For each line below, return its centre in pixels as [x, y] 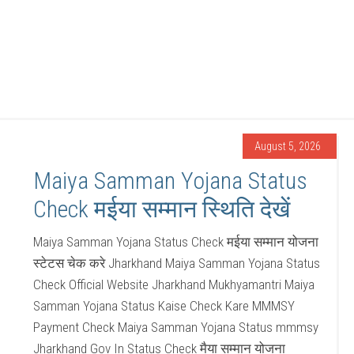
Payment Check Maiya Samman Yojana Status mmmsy [176, 327]
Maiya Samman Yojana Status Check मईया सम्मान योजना [176, 242]
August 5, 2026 [287, 146]
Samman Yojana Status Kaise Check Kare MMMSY [164, 306]
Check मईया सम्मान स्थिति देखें [162, 209]
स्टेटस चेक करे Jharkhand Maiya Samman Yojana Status [177, 263]
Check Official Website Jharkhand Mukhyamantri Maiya [174, 284]
